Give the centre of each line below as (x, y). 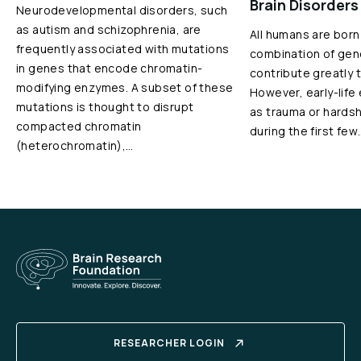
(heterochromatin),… (75, 145)
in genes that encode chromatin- (110, 68)
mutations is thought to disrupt (105, 107)
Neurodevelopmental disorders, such (122, 10)
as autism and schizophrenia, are (109, 29)
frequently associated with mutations (123, 49)
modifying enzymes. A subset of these (125, 87)
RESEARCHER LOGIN (169, 343)
